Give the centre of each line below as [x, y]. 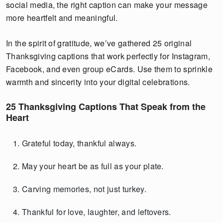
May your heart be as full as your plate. [93, 166]
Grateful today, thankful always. [79, 143]
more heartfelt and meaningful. [62, 18]
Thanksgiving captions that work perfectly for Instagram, [108, 56]
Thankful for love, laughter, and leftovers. [97, 212]
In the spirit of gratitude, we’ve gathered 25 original [99, 43]
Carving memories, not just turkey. [84, 189]
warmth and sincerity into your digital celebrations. [98, 82]
